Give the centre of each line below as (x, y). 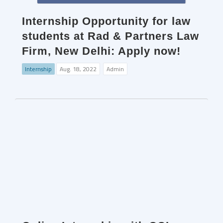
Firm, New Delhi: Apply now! (101, 51)
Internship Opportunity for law (106, 21)
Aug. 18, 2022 (78, 69)
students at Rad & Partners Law (111, 36)
